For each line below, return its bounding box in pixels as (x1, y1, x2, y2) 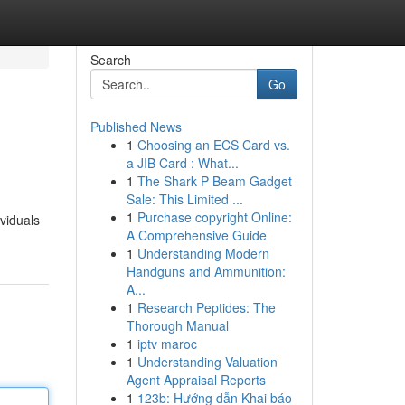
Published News (89, 118, 182, 136)
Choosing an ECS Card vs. (137, 136, 290, 154)
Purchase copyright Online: (137, 208, 292, 226)
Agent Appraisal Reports (126, 371, 266, 389)
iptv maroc (137, 334, 197, 353)
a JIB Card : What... (126, 154, 239, 172)
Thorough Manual (126, 316, 229, 334)
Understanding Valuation (137, 353, 278, 371)
